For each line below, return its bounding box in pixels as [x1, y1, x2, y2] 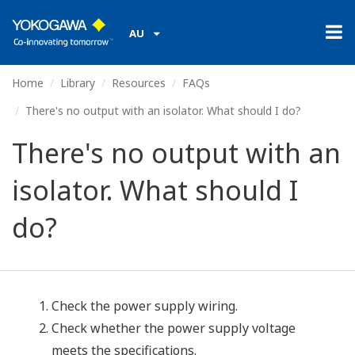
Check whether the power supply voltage [52, 319, 296, 337]
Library [60, 75, 95, 90]
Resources [112, 75, 166, 90]
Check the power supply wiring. [52, 297, 238, 315]
